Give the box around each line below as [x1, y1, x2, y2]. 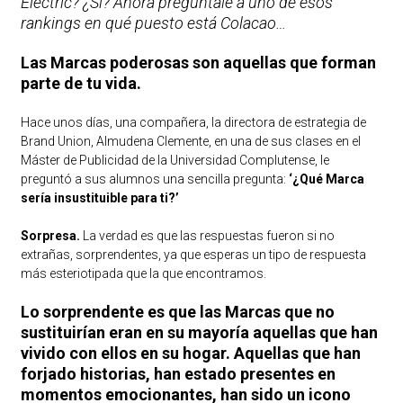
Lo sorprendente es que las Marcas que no [20, 302, 335, 322]
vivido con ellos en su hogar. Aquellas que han [20, 344, 361, 363]
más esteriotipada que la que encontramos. [20, 266, 266, 282]
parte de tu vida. [20, 74, 141, 94]
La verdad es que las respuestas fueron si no [82, 228, 335, 244]
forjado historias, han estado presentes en [20, 364, 336, 384]
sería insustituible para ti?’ [20, 191, 179, 206]
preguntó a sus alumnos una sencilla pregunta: [20, 172, 286, 187]
